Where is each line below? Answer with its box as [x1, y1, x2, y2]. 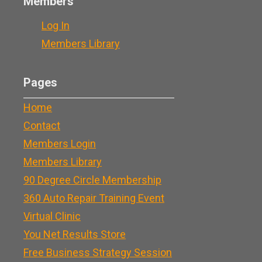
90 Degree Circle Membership [23, 173, 161, 186]
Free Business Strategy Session [23, 246, 172, 258]
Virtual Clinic [23, 209, 81, 222]
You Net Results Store [23, 227, 126, 240]
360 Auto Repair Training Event [23, 191, 164, 204]
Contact [23, 119, 60, 132]
